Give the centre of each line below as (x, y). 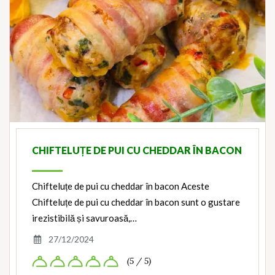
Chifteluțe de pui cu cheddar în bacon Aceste (121, 186)
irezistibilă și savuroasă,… (84, 218)
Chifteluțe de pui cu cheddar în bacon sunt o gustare (136, 202)
